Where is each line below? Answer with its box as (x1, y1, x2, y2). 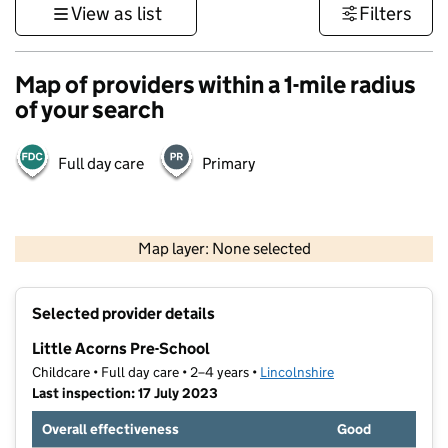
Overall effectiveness (42, 420, 179, 439)
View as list (70, 2, 162, 25)
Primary (202, 154, 255, 173)
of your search (15, 95, 164, 124)
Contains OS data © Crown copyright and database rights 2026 (166, 257, 429, 271)
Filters (359, 2, 412, 25)
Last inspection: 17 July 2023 (32, 384, 218, 403)
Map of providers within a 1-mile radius (15, 70, 416, 99)
